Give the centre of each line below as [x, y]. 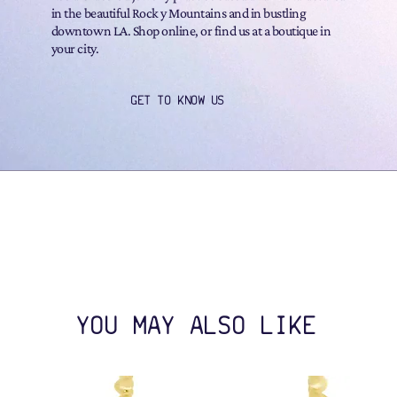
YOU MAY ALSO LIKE [197, 326]
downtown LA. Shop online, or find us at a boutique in [191, 31]
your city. [75, 49]
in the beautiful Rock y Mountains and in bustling [179, 13]
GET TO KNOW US [178, 99]
